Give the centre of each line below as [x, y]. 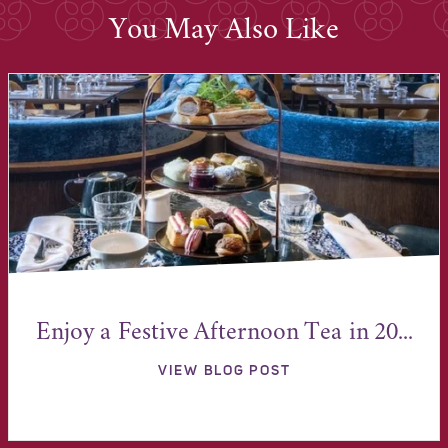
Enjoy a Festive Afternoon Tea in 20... [224, 333]
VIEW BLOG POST [224, 371]
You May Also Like [224, 31]
